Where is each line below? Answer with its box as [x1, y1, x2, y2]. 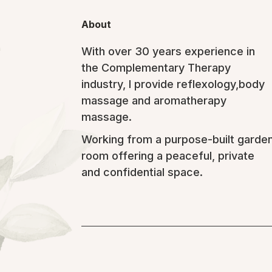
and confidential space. [81, 166, 203, 178]
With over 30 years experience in [81, 45, 256, 58]
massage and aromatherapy [81, 94, 227, 107]
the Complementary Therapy [81, 61, 231, 74]
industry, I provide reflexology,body [81, 78, 265, 90]
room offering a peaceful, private [81, 149, 255, 162]
